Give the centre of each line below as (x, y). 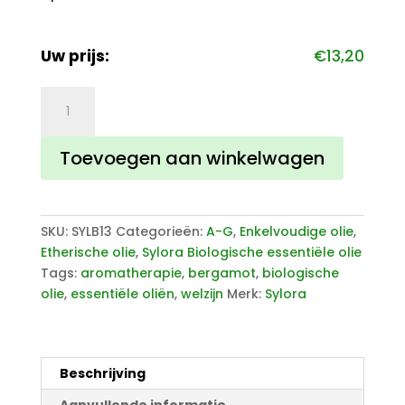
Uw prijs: (75, 57)
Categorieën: (160, 232)
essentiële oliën (122, 294)
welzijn (202, 294)
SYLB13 (91, 232)
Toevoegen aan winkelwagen (192, 159)
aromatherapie (131, 273)
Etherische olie (88, 253)
